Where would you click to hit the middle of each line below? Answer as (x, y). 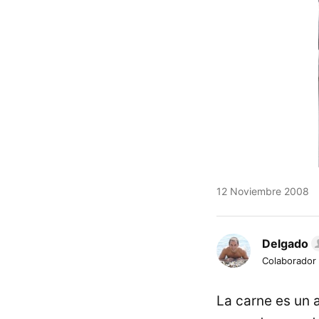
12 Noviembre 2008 (263, 191)
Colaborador (289, 261)
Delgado (285, 244)
